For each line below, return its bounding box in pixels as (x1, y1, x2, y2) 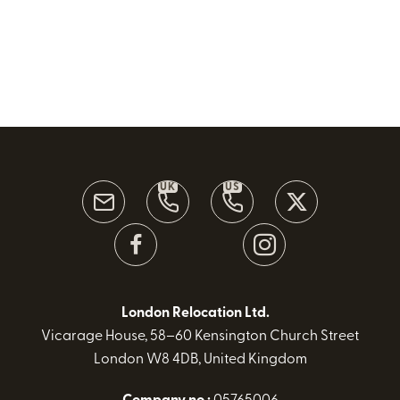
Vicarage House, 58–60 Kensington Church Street (41, 329, 359, 344)
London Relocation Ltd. (121, 306, 279, 321)
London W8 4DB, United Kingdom (93, 353, 307, 367)
